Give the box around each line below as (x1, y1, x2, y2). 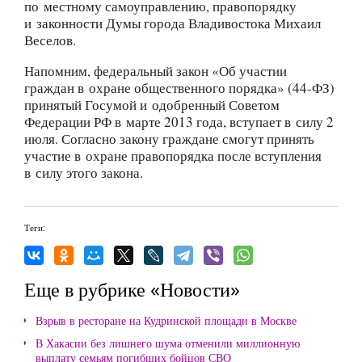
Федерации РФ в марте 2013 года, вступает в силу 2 (24, 112, 334, 132)
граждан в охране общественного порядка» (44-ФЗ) (24, 78, 335, 98)
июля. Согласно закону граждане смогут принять (24, 129, 314, 149)
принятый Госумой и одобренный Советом (24, 95, 280, 115)
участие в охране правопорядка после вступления (24, 146, 322, 166)
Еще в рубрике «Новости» (24, 276, 240, 303)
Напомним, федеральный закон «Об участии (24, 61, 287, 81)
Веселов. (24, 31, 76, 50)
